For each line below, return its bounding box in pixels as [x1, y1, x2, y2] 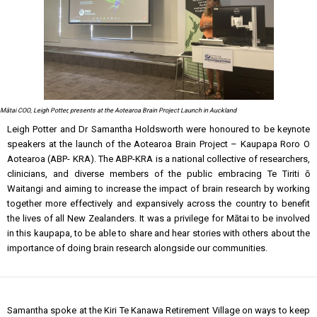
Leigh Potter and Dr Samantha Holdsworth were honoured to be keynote [7, 124, 310, 134]
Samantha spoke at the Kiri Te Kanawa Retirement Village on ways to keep [7, 305, 310, 316]
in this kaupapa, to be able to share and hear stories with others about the [7, 228, 310, 238]
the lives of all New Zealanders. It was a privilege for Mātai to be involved [7, 213, 310, 224]
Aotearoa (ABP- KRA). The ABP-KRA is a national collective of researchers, [7, 154, 310, 164]
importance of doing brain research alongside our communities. [7, 243, 269, 253]
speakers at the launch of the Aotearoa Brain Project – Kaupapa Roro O [7, 139, 310, 149]
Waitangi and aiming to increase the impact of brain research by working [7, 183, 310, 194]
